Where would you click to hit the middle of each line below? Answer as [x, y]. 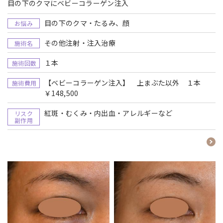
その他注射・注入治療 [80, 43]
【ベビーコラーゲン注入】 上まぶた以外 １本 [126, 82]
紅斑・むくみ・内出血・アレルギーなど [109, 113]
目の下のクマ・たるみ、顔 [87, 23]
